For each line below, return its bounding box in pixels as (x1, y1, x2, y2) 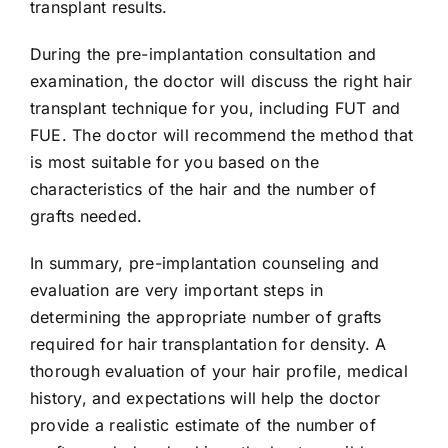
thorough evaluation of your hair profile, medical (30, 361, 408, 382)
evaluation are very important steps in (30, 280, 324, 301)
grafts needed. (30, 206, 143, 227)
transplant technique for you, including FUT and (30, 98, 401, 119)
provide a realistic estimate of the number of (30, 415, 376, 436)
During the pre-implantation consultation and (30, 44, 377, 65)
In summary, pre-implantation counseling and (30, 253, 380, 274)
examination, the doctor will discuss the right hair (30, 71, 413, 92)
